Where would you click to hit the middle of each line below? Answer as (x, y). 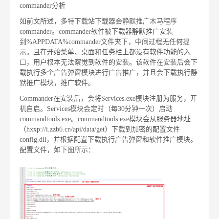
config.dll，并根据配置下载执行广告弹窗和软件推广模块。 (108, 139)
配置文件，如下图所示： (57, 150)
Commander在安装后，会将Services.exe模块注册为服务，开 (108, 98)
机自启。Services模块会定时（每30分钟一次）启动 (96, 109)
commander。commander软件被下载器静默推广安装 (96, 31)
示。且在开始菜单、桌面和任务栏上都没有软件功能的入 (105, 52)
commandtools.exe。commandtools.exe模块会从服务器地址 (105, 119)
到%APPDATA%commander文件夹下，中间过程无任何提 (105, 42)
